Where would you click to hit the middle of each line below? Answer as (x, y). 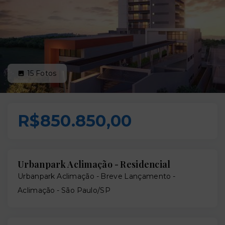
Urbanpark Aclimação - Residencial (94, 164)
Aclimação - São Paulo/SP (64, 190)
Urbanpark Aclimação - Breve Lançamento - (97, 176)
